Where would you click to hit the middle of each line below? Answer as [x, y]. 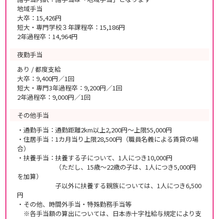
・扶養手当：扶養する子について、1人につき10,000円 [95, 157]
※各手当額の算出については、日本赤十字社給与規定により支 [109, 213]
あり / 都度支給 [39, 69]
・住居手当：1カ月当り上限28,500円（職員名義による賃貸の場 [108, 139]
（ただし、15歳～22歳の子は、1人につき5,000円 [107, 167]
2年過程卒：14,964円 [47, 36]
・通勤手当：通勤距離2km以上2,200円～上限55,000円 [95, 130]
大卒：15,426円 [39, 18]
